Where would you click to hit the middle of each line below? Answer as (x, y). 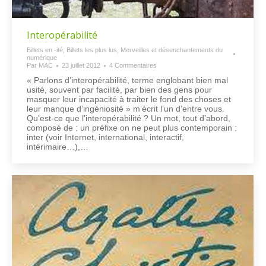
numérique (42, 58)
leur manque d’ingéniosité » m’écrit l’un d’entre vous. (126, 109)
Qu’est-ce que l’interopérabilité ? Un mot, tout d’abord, (129, 118)
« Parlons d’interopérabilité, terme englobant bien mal (127, 80)
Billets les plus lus (92, 50)
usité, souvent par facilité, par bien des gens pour (119, 90)
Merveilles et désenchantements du (172, 50)
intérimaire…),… (58, 147)
